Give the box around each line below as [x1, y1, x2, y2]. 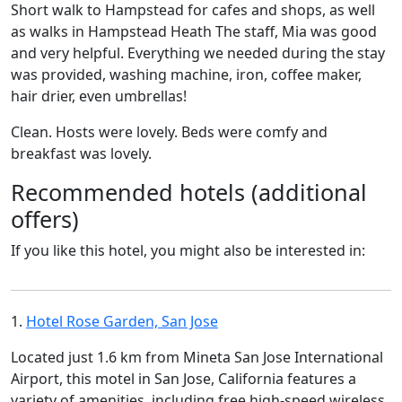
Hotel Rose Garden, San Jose [26, 311, 218, 331]
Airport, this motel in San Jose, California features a [11, 369, 356, 389]
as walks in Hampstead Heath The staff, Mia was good [11, 22, 377, 41]
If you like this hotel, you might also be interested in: [11, 240, 365, 260]
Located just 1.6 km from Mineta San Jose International [11, 347, 383, 367]
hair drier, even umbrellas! [11, 86, 187, 106]
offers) [11, 204, 79, 234]
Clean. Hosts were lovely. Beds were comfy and [11, 122, 328, 142]
